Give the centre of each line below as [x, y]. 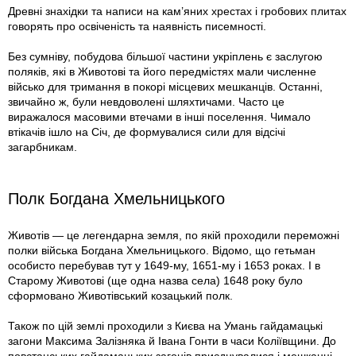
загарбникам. [43, 147]
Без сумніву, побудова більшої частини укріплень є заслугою [165, 57]
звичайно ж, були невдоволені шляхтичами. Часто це [146, 102]
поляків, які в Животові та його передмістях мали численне [162, 72]
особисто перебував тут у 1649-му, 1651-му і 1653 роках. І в [164, 266]
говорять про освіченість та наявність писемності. [137, 27]
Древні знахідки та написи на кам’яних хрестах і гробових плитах [177, 12]
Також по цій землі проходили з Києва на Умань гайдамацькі [165, 326]
